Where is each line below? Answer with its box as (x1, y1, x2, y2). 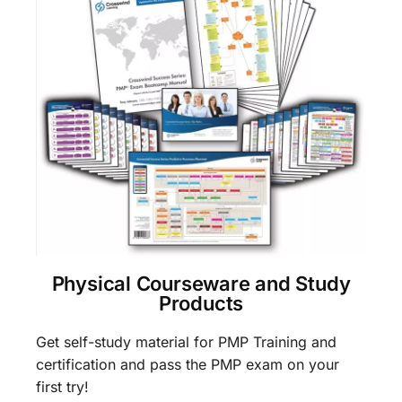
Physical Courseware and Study (51, 271, 351, 295)
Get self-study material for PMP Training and (36, 332, 336, 351)
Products (158, 291, 244, 315)
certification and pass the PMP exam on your (36, 354, 339, 373)
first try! (36, 377, 89, 396)
